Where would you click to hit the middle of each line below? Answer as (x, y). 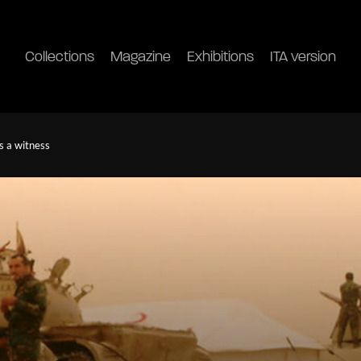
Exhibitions (220, 57)
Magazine (140, 57)
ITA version (303, 57)
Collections (59, 57)
